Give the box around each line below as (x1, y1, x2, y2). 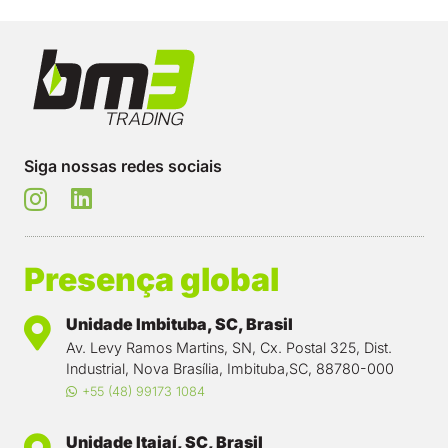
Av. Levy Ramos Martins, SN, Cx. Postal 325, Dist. (66, 339, 392, 357)
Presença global (24, 259, 279, 299)
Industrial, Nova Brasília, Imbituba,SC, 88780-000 (66, 360, 394, 378)
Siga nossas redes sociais (24, 155, 222, 176)
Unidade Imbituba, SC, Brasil (66, 313, 293, 334)
